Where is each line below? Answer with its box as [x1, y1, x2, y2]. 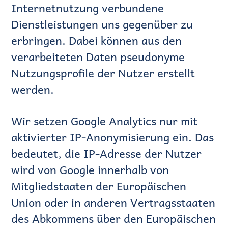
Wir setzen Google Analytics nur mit [11, 111, 198, 130]
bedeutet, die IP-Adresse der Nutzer [11, 144, 202, 163]
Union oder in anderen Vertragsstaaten [11, 193, 216, 212]
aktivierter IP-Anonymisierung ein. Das [11, 128, 214, 147]
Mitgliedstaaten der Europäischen [11, 177, 187, 195]
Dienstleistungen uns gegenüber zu [11, 15, 193, 34]
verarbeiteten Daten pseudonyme [11, 47, 185, 66]
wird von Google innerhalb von [11, 160, 169, 179]
